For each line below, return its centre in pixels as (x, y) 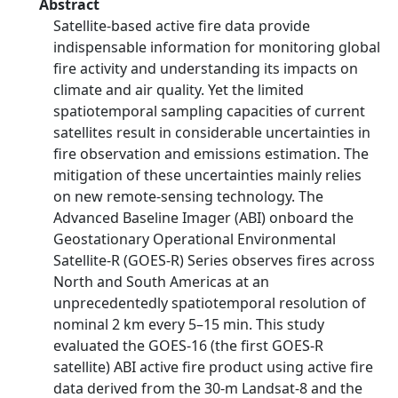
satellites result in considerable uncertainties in (212, 132)
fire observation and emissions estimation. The (211, 154)
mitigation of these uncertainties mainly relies (207, 175)
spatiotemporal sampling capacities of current (209, 111)
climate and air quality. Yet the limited (179, 90)
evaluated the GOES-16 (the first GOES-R (188, 346)
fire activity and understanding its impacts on (206, 68)
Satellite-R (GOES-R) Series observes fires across (214, 260)
